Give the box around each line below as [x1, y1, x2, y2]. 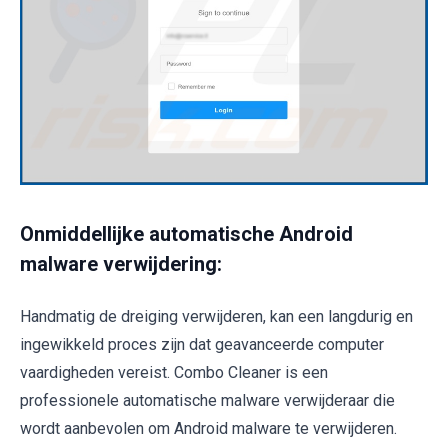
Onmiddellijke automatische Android [20, 222, 353, 247]
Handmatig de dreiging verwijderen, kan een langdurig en [20, 307, 413, 327]
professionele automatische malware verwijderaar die [20, 391, 395, 411]
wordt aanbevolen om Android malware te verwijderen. [20, 419, 397, 439]
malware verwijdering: [20, 252, 222, 277]
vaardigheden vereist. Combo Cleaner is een [20, 363, 328, 383]
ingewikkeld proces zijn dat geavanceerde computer [20, 335, 384, 355]
